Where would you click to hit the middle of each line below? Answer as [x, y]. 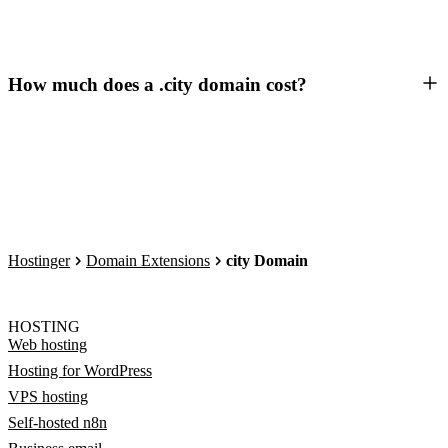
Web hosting [47, 344]
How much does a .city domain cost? [157, 85]
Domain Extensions [148, 260]
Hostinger [39, 260]
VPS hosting [48, 396]
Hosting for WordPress [80, 370]
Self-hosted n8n [57, 422]
